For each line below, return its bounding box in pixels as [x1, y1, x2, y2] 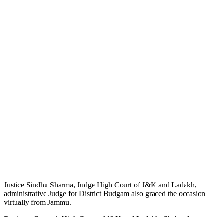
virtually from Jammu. [4, 198, 71, 206]
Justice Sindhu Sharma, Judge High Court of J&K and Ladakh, [4, 180, 197, 189]
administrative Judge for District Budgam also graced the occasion [4, 189, 205, 198]
